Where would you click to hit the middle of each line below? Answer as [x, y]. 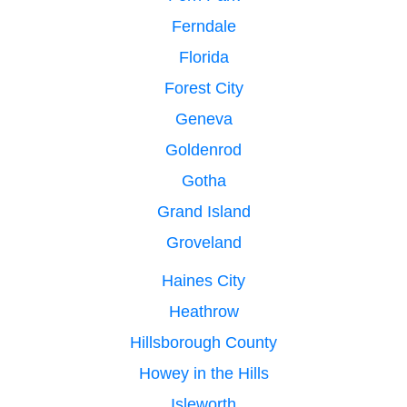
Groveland [203, 242]
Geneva [203, 119]
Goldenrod [203, 149]
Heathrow [203, 311]
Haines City [203, 280]
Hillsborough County [203, 342]
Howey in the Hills [203, 373]
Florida [203, 57]
